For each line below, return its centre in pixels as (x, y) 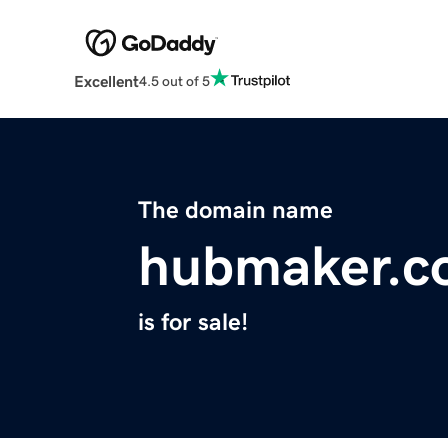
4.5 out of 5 (174, 80)
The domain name (235, 210)
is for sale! (193, 322)
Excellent (106, 81)
